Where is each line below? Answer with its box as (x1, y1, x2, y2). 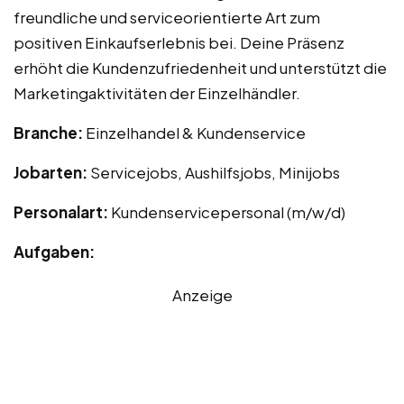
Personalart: (14, 201, 111, 222)
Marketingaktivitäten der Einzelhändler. (14, 82, 300, 103)
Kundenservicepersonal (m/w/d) (111, 201, 345, 222)
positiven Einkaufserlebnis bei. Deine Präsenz (14, 32, 344, 52)
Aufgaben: (14, 241, 95, 262)
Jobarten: (14, 161, 90, 182)
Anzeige (171, 284, 233, 305)
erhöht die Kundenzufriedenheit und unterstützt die (14, 57, 387, 78)
